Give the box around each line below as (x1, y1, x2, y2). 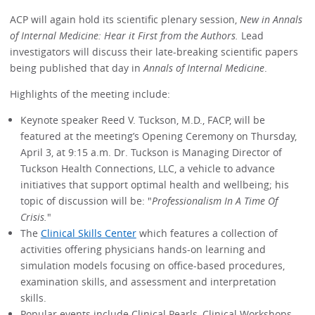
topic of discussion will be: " (20, 194, 152, 208)
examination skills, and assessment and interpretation (20, 275, 276, 289)
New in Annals (240, 12, 303, 26)
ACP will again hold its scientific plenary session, (10, 12, 240, 26)
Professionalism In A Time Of (151, 194, 278, 208)
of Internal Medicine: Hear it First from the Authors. (10, 28, 242, 42)
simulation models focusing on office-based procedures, (20, 259, 285, 273)
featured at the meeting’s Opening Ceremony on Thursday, (20, 129, 297, 143)
